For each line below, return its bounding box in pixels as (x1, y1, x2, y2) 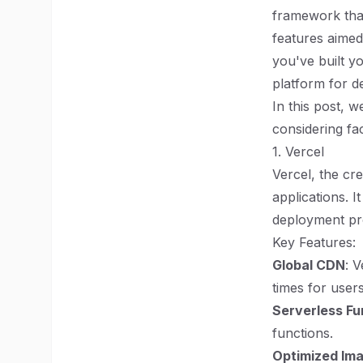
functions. (272, 325, 333, 341)
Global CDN (272, 257, 345, 273)
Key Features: (272, 234, 356, 250)
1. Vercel (272, 143, 324, 160)
